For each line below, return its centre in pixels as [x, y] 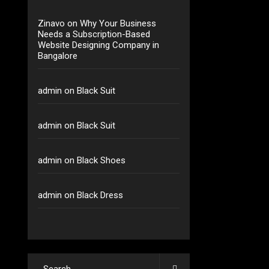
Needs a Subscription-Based [94, 34]
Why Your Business [118, 23]
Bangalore [58, 56]
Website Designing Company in [99, 45]
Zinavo [52, 23]
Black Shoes [101, 160]
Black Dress [100, 195]
